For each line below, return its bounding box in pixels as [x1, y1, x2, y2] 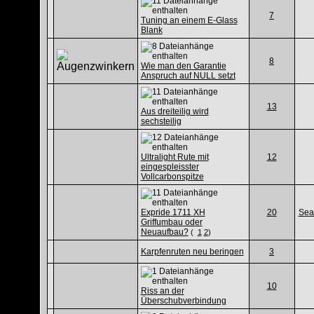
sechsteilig [140, 116, 182, 126]
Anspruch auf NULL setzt [140, 71, 235, 81]
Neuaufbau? [140, 227, 189, 237]
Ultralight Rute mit [140, 152, 209, 162]
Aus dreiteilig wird [140, 107, 209, 116]
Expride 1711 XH [140, 207, 205, 217]
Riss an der [140, 286, 184, 296]
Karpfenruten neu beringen [140, 247, 244, 257]
